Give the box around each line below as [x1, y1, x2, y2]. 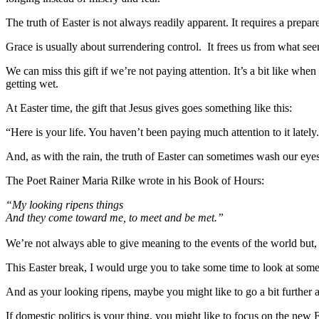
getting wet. [6, 77, 58, 90]
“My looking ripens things [6, 198, 123, 211]
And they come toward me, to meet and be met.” [6, 211, 224, 224]
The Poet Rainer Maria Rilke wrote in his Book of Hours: [6, 174, 264, 187]
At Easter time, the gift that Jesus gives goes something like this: [6, 101, 292, 114]
